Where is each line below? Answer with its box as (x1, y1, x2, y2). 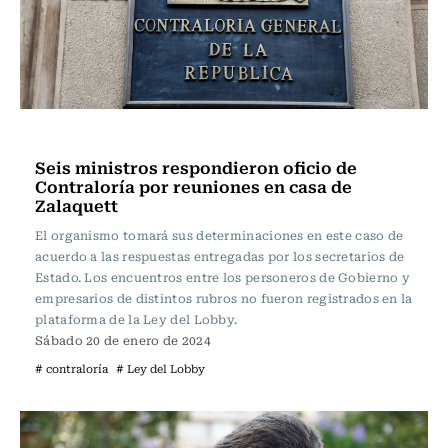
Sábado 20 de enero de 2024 (35, 331, 211, 349)
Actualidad (40, 125, 117, 147)
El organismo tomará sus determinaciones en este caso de (35, 226, 404, 244)
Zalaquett (35, 192, 118, 218)
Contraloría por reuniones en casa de (35, 173, 352, 199)
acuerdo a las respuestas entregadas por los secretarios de (35, 247, 405, 265)
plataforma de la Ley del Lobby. (35, 310, 238, 328)
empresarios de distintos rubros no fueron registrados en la (35, 289, 413, 307)
